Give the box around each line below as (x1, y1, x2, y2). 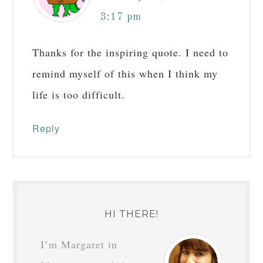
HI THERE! (104, 208, 159, 220)
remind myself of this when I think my (32, 66, 218, 80)
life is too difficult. (32, 87, 126, 102)
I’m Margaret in (41, 237, 118, 251)
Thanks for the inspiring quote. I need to (32, 45, 229, 59)
